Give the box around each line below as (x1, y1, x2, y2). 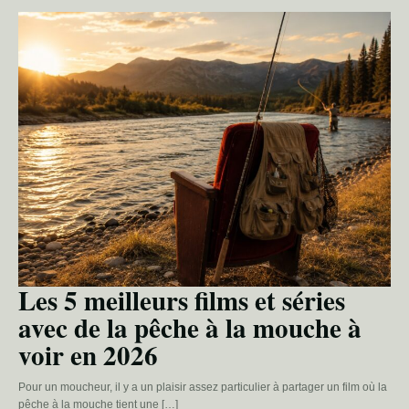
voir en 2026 (18, 335, 158, 374)
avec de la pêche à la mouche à (18, 308, 362, 347)
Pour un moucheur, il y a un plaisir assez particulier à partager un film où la (18, 380, 387, 393)
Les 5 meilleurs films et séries (18, 280, 345, 320)
